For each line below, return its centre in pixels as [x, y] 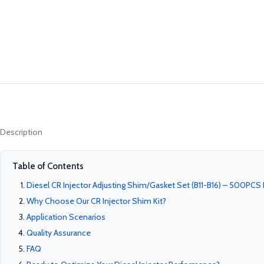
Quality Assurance [59, 233]
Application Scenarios [66, 217]
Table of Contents [48, 166]
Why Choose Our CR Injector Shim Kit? [96, 201]
